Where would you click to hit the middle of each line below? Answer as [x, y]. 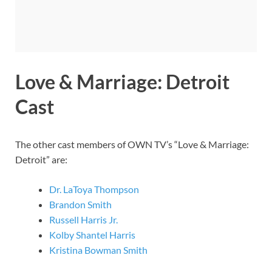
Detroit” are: [41, 160]
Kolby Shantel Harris [92, 235]
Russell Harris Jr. [83, 220]
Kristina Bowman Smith [98, 250]
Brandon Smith [80, 205]
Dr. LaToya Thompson [94, 189]
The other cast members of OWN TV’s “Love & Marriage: [132, 144]
